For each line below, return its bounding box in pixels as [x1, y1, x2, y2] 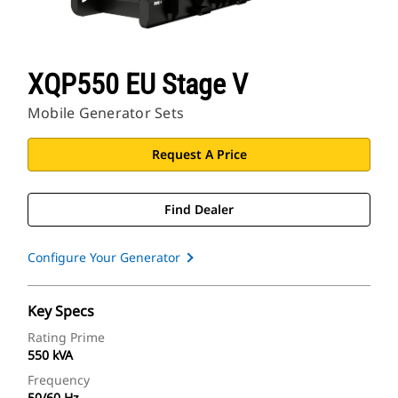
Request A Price [151, 146, 247, 163]
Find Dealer [164, 201, 234, 219]
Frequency [28, 371, 90, 389]
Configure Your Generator [28, 249, 180, 267]
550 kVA [28, 346, 73, 364]
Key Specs [28, 301, 94, 322]
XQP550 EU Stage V [28, 68, 248, 102]
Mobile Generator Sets [28, 103, 185, 123]
